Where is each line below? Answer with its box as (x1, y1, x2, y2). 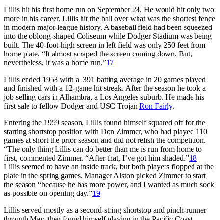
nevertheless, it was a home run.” (4, 58, 106, 67)
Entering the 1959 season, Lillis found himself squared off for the (4, 118, 205, 127)
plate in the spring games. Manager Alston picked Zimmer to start (4, 171, 206, 180)
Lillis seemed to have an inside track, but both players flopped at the (4, 162, 214, 171)
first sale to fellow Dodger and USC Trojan (4, 101, 139, 110)
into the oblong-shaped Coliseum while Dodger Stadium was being (4, 31, 212, 40)
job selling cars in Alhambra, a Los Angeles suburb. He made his (4, 92, 204, 101)
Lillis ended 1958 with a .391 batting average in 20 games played (4, 75, 206, 83)
